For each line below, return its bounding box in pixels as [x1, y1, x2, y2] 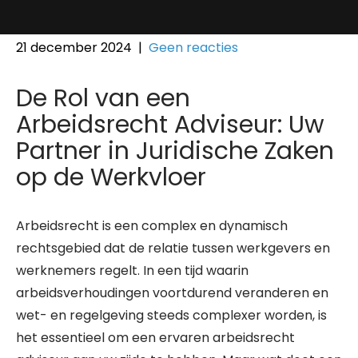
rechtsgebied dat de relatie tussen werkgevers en [16, 239, 330, 257]
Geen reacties [149, 38, 238, 57]
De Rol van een [16, 82, 190, 115]
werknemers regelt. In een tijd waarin [16, 261, 249, 280]
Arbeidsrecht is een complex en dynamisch [16, 217, 288, 235]
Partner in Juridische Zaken [16, 134, 334, 168]
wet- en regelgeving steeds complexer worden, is [16, 306, 327, 324]
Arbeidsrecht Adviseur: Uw [16, 108, 324, 141]
